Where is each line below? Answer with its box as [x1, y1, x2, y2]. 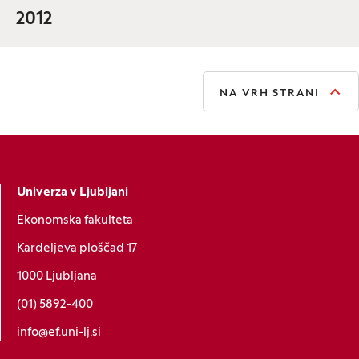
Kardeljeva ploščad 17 [17, 243, 137, 255]
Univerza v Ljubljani [17, 187, 128, 199]
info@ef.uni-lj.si [17, 327, 101, 339]
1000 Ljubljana [17, 271, 97, 283]
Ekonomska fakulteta [17, 215, 133, 227]
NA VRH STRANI [219, 89, 321, 99]
